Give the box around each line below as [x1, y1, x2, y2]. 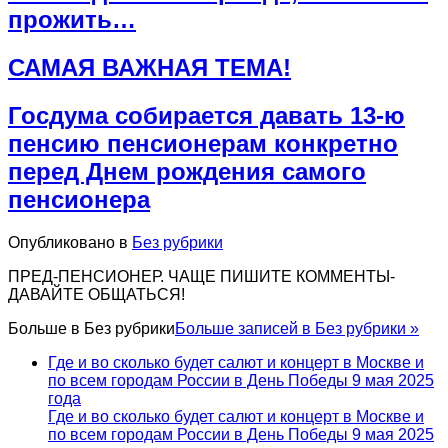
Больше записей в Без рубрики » [175, 319, 419, 337]
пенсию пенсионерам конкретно [8, 129, 398, 157]
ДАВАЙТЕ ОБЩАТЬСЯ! [8, 285, 185, 303]
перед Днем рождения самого [8, 157, 366, 185]
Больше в [8, 319, 84, 337]
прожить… [8, 5, 136, 33]
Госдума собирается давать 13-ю [8, 101, 405, 129]
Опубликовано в [8, 233, 128, 251]
